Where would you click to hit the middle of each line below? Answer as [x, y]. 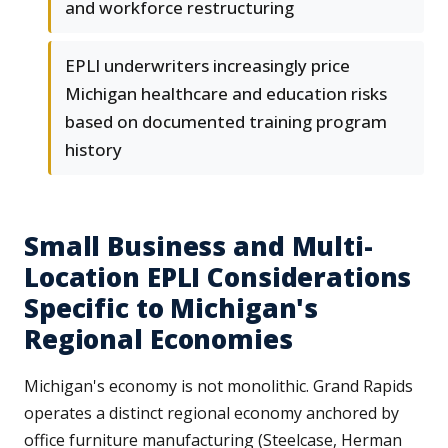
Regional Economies [158, 339]
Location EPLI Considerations [218, 277]
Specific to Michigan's [171, 308]
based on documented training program [226, 122]
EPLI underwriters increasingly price [207, 66]
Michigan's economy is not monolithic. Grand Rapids [218, 386]
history [93, 150]
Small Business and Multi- [198, 246]
